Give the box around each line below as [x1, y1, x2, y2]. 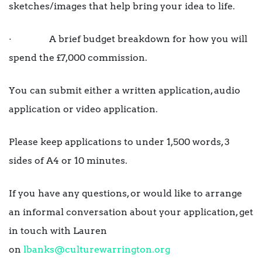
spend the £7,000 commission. [9, 52, 147, 64]
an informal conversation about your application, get [9, 206, 253, 218]
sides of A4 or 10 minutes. [9, 155, 127, 167]
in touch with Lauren [9, 225, 107, 237]
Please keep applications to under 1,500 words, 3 [9, 136, 230, 148]
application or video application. [9, 104, 158, 115]
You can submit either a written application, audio [9, 85, 240, 96]
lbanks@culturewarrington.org [23, 244, 170, 256]
